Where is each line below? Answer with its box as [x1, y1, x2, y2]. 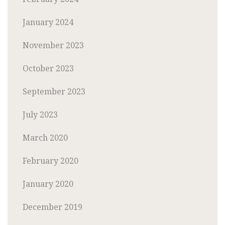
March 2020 [23, 132, 68, 143]
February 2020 [23, 155, 78, 166]
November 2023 [23, 39, 84, 51]
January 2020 [23, 178, 73, 189]
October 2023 [23, 62, 74, 74]
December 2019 [23, 201, 82, 212]
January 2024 [23, 16, 73, 28]
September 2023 [23, 85, 85, 97]
